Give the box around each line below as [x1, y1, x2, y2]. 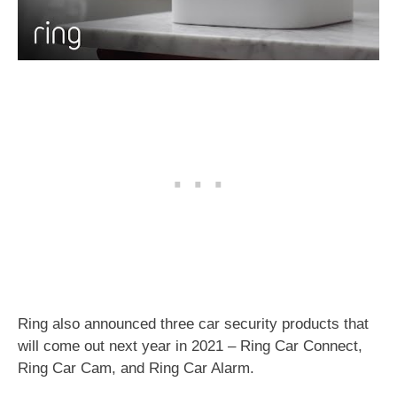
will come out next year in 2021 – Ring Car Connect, [18, 338, 362, 354]
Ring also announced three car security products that [18, 315, 369, 332]
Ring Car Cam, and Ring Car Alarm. [18, 360, 259, 377]
